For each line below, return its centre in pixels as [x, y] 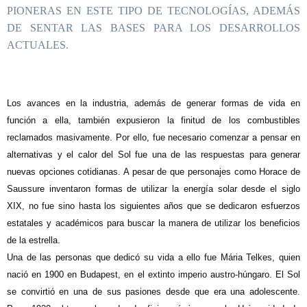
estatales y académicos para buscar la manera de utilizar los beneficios [153, 223]
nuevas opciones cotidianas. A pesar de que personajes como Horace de [153, 172]
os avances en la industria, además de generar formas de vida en [156, 103]
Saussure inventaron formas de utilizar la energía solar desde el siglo [153, 189]
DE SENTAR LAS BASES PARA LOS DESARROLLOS [153, 28]
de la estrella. [34, 240]
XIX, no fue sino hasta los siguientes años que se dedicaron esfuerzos [153, 206]
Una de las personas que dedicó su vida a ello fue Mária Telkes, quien [153, 257]
